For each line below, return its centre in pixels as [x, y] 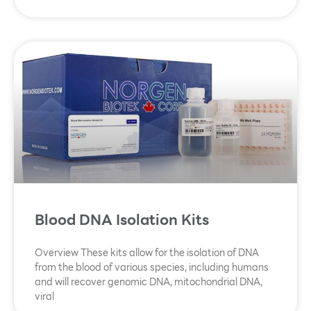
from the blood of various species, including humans [152, 268]
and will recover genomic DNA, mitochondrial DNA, [149, 282]
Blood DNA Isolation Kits [122, 220]
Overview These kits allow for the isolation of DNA [147, 253]
